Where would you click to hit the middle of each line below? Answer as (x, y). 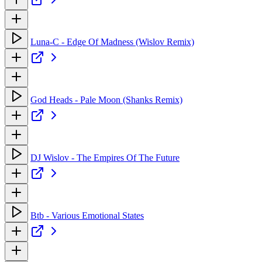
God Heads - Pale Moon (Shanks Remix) (106, 99)
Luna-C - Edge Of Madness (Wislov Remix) (112, 42)
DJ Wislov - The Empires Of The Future (105, 157)
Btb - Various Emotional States (87, 215)
